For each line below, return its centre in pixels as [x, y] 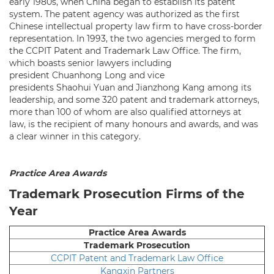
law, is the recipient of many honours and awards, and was [134, 124]
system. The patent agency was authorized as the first [124, 14]
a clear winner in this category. [76, 136]
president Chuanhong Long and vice [87, 75]
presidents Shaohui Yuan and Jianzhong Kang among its [130, 87]
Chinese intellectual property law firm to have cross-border [136, 26]
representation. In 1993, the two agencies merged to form [132, 38]
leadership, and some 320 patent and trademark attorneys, [134, 99]
